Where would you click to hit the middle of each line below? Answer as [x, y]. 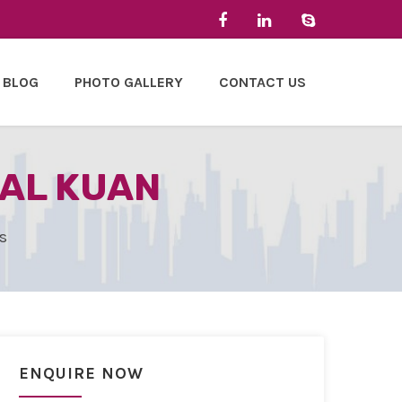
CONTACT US [262, 83]
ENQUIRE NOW [81, 374]
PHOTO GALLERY [129, 83]
